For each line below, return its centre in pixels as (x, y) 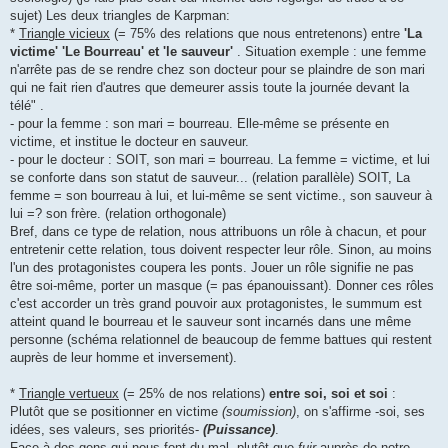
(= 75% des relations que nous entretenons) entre (257, 34)
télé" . (27, 106)
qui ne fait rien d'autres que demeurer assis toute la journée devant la (209, 88)
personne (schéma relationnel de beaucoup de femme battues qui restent (221, 340)
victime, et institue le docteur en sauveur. (129, 142)
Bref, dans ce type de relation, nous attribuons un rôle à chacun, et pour (218, 232)
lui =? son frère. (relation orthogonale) (118, 214)
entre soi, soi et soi (328, 394)
